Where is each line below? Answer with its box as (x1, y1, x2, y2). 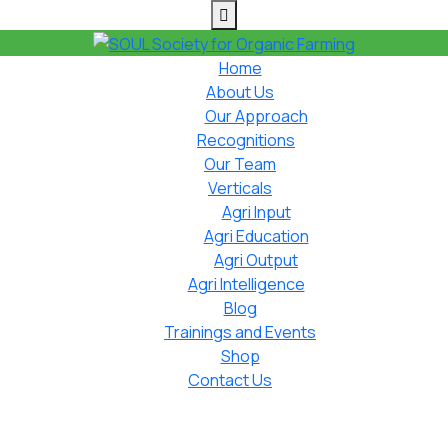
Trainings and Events (164, 320, 316, 343)
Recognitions (197, 128, 295, 151)
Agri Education (203, 224, 309, 247)
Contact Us (188, 368, 272, 391)
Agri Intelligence (187, 272, 305, 295)
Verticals (208, 176, 272, 199)
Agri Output (214, 248, 298, 271)
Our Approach (204, 104, 308, 127)
